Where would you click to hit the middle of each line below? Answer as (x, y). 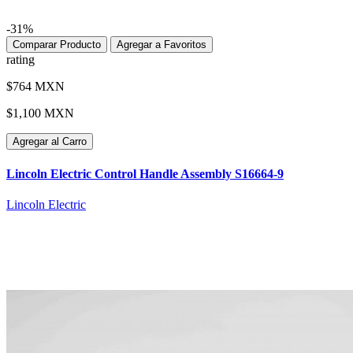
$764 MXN (35, 87)
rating (20, 60)
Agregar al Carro (50, 142)
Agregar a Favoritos (162, 45)
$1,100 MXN (40, 113)
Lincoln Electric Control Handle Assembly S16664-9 (145, 173)
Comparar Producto (57, 45)
